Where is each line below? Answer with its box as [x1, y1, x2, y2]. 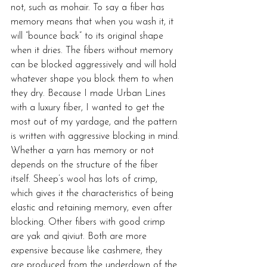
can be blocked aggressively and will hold [11, 60, 179, 70]
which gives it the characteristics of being [11, 189, 176, 198]
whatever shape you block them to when [11, 74, 176, 84]
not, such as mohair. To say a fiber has [11, 3, 167, 13]
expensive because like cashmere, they [11, 246, 165, 256]
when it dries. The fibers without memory [11, 46, 176, 55]
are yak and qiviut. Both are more [11, 232, 150, 241]
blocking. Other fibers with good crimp [11, 218, 168, 227]
